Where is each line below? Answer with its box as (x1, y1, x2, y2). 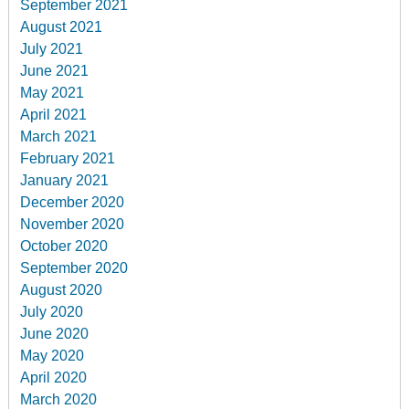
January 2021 (20, 172, 110, 188)
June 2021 (20, 62, 89, 79)
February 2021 (20, 150, 116, 166)
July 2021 (20, 40, 84, 57)
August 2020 (20, 281, 103, 298)
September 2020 (20, 259, 129, 276)
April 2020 (20, 369, 88, 385)
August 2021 (20, 18, 103, 35)
